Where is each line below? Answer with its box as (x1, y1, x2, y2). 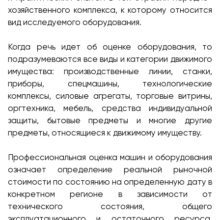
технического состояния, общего (8, 201, 212, 211)
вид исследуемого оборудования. (8, 17, 141, 27)
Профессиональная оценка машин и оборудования (8, 152, 212, 162)
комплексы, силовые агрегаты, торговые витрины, (8, 91, 212, 101)
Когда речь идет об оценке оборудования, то (8, 42, 212, 52)
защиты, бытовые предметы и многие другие (8, 115, 212, 125)
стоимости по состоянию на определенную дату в (8, 177, 212, 187)
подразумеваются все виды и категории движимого (8, 54, 212, 64)
